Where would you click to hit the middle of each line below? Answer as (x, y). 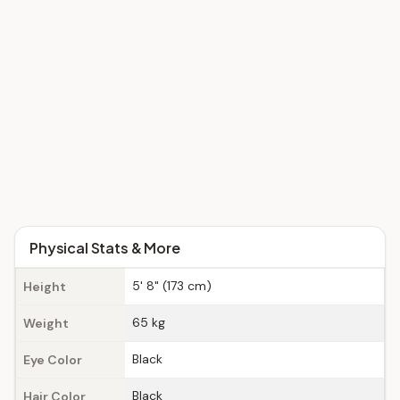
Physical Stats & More (105, 248)
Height (45, 287)
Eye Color (53, 360)
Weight (46, 323)
